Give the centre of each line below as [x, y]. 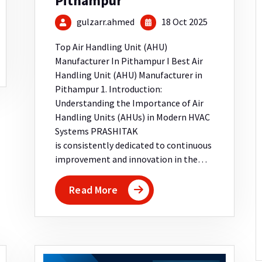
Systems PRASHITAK [97, 131]
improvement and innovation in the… [131, 159]
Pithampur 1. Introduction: [109, 89]
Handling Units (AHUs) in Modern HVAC [133, 117]
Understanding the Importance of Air [130, 103]
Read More [93, 190]
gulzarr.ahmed [105, 22]
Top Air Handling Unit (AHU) [111, 47]
